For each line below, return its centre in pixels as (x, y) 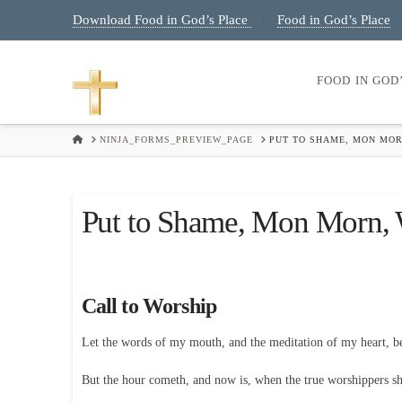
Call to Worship (149, 306)
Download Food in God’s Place (162, 20)
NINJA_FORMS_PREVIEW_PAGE (176, 140)
